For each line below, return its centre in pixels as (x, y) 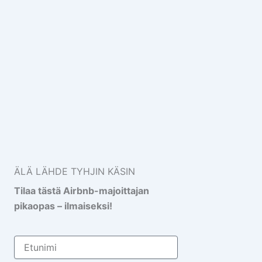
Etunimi (27, 241)
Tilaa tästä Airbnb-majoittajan (82, 191)
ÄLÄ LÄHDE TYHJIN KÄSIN (75, 172)
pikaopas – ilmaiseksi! (63, 206)
